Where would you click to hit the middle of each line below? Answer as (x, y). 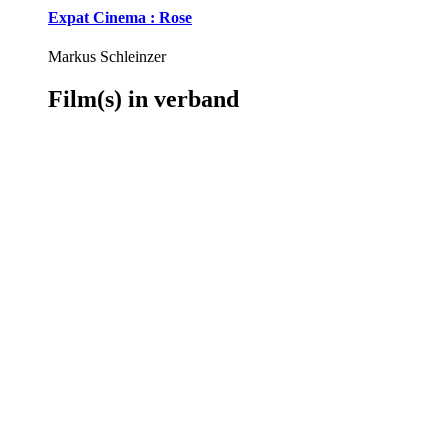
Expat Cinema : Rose (120, 17)
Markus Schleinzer (107, 57)
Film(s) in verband (143, 99)
